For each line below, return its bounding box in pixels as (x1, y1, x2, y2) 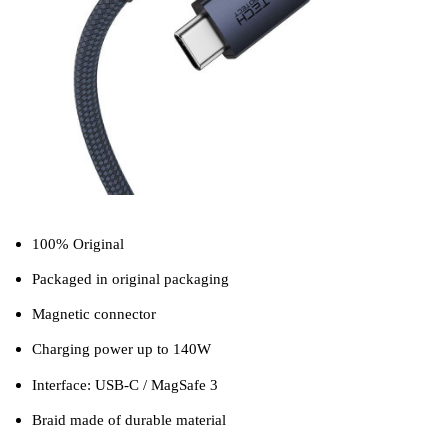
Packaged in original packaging (32, 270, 229, 288)
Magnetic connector (32, 305, 156, 323)
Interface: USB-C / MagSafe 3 (32, 375, 218, 393)
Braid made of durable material (32, 410, 226, 428)
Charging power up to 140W (32, 340, 211, 358)
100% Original (32, 235, 124, 253)
